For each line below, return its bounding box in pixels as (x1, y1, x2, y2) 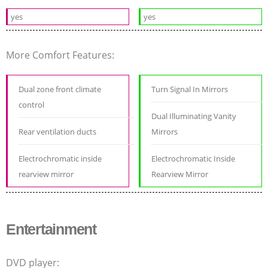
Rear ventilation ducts (19, 126, 96, 137)
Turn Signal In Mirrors (151, 83, 229, 95)
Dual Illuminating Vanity (151, 110, 237, 121)
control (19, 99, 44, 110)
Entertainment (6, 220, 96, 237)
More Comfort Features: (6, 48, 117, 62)
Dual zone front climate (19, 83, 101, 95)
